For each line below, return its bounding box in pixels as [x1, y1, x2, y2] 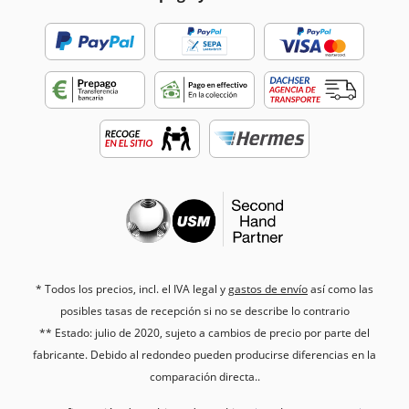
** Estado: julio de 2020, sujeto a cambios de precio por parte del [39, 324, 370, 341]
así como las [308, 280, 373, 297]
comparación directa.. [149, 368, 260, 384]
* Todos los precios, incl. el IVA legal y [36, 280, 228, 297]
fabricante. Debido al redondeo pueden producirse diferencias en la [33, 346, 376, 362]
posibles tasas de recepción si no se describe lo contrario [59, 302, 350, 319]
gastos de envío [228, 280, 308, 297]
